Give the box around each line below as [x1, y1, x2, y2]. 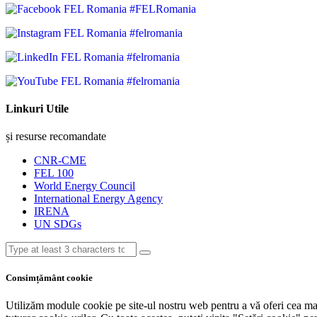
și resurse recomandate [6, 130, 106, 143]
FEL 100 [34, 167, 74, 180]
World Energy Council [34, 180, 135, 192]
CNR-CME [34, 154, 86, 167]
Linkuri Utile [6, 102, 69, 115]
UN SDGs [34, 218, 81, 231]
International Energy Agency [34, 192, 163, 205]
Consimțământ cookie [6, 272, 93, 284]
